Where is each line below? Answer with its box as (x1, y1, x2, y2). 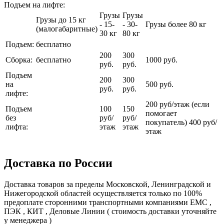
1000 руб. (145, 55, 177, 64)
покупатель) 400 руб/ (145, 117, 217, 126)
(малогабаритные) (36, 24, 97, 33)
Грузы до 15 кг (36, 15, 86, 24)
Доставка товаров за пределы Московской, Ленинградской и (4, 179, 211, 188)
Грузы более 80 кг (145, 19, 206, 28)
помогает (145, 108, 177, 117)
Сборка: (5, 55, 32, 64)
